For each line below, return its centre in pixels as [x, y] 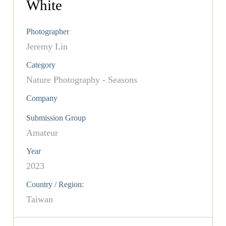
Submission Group [56, 118]
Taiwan [40, 200]
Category [41, 65]
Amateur [42, 133]
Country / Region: [55, 185]
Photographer [48, 32]
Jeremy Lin [47, 47]
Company [42, 98]
